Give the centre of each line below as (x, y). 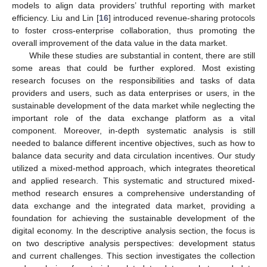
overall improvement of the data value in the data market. (120, 43)
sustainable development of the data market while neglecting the (133, 106)
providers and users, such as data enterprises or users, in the (133, 93)
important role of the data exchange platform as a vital (133, 118)
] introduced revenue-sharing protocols (182, 18)
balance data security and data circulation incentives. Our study (133, 156)
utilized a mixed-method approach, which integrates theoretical (133, 168)
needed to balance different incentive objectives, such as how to (133, 143)
